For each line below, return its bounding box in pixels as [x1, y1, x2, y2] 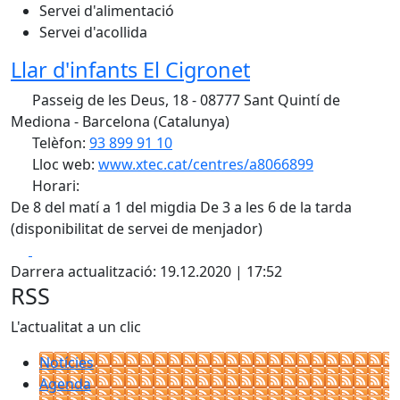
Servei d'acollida [39, 22, 147, 42]
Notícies [39, 353, 94, 372]
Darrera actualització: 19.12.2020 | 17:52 [11, 262, 282, 281]
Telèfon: [29, 133, 89, 153]
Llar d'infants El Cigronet [11, 55, 250, 84]
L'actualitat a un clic [11, 317, 141, 337]
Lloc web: [29, 154, 98, 174]
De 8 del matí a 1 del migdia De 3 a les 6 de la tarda [11, 197, 352, 217]
